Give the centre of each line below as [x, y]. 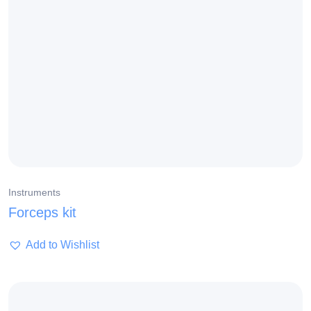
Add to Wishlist [62, 245]
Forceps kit [42, 213]
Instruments [34, 193]
